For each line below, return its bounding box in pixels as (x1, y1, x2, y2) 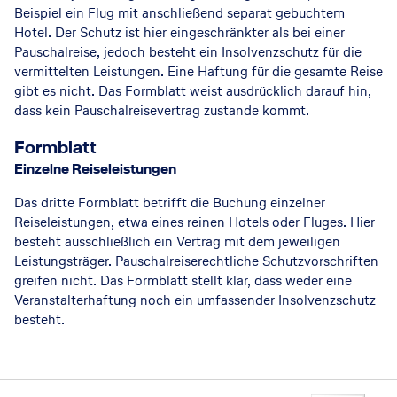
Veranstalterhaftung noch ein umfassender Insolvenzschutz (14, 291, 376, 309)
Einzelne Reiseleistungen (14, 160, 176, 178)
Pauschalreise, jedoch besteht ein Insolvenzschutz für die (14, 43, 362, 61)
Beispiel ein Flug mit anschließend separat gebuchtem (14, 4, 345, 22)
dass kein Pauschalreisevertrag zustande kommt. (14, 101, 309, 120)
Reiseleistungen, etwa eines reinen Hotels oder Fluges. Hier (14, 213, 375, 231)
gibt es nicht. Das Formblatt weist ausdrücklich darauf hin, (14, 82, 371, 100)
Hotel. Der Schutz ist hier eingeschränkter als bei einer (14, 23, 345, 42)
